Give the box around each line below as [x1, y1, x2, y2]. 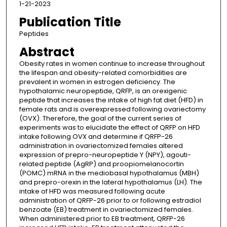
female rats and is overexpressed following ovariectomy [19, 104, 206, 115]
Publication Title [19, 14, 121, 31]
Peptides [19, 29, 49, 39]
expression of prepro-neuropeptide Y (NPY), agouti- [19, 150, 191, 160]
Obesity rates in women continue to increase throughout [19, 59, 205, 69]
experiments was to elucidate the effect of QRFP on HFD [19, 123, 200, 133]
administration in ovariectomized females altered [19, 141, 183, 151]
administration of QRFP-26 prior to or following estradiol [19, 196, 201, 206]
